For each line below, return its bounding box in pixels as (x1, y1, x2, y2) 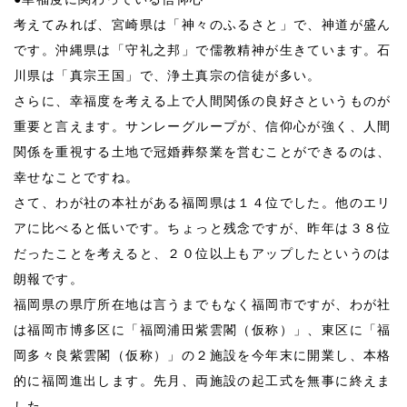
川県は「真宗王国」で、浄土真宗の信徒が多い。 (14, 68, 322, 83)
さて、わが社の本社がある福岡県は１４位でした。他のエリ (14, 195, 392, 210)
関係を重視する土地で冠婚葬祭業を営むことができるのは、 (14, 144, 392, 159)
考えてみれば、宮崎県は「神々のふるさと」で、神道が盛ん (14, 17, 392, 32)
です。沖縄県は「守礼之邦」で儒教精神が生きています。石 (14, 43, 392, 57)
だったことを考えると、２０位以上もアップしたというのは (14, 246, 392, 261)
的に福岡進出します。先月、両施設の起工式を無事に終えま (14, 373, 392, 388)
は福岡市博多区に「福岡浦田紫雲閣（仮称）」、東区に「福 (14, 323, 392, 337)
